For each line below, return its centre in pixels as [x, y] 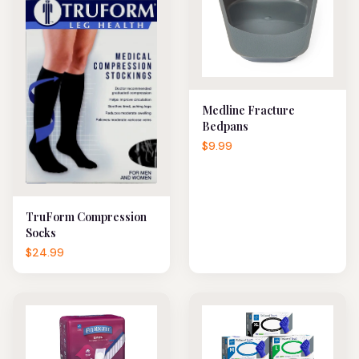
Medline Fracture [248, 110]
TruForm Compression [86, 217]
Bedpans [225, 126]
